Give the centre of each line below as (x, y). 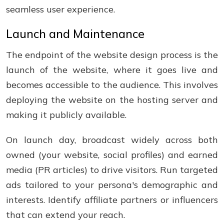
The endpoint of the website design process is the (112, 55)
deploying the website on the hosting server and (112, 100)
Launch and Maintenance (75, 34)
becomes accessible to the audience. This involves (112, 85)
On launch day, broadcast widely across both (112, 140)
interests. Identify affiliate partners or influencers (112, 200)
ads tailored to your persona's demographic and (112, 185)
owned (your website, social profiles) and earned (112, 155)
